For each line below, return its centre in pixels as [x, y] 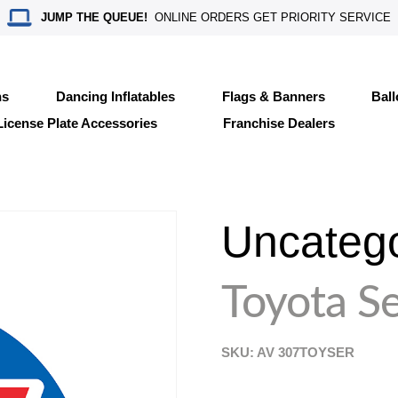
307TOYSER [317, 352]
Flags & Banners [273, 96]
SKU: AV [250, 352]
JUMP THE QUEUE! [95, 17]
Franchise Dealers [279, 123]
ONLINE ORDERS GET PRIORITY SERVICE [270, 17]
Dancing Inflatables [115, 96]
